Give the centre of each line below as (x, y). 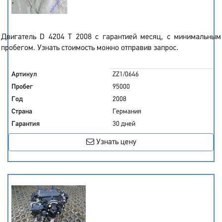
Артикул (24, 75)
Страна (22, 112)
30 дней (124, 124)
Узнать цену (115, 142)
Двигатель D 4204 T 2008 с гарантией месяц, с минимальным (111, 37)
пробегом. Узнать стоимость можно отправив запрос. (90, 48)
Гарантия (26, 124)
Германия (127, 112)
